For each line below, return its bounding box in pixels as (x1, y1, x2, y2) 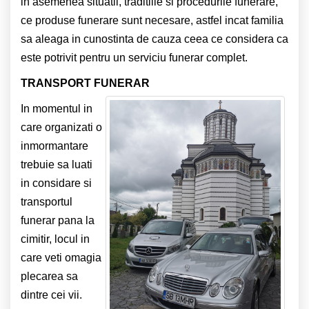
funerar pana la (21, 214, 94, 226)
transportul (21, 195, 72, 208)
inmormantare (21, 139, 88, 152)
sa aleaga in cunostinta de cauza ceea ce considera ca (21, 32, 288, 45)
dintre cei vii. (21, 288, 82, 301)
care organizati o (21, 121, 102, 133)
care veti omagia (21, 251, 101, 263)
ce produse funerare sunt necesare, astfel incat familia (21, 14, 283, 26)
